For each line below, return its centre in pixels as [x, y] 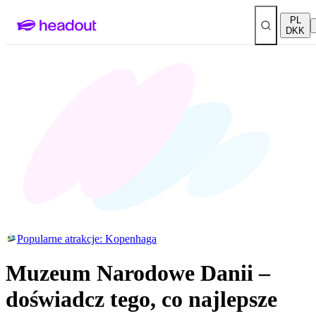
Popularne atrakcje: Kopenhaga [87, 239]
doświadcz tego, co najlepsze [141, 299]
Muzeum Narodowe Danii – [138, 273]
